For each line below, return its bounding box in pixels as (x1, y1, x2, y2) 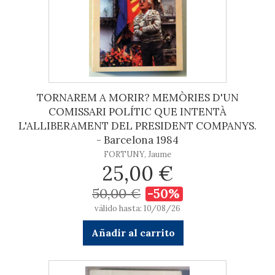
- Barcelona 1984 (96, 133, 179, 147)
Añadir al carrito (91, 227, 175, 239)
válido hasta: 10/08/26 (95, 203, 180, 214)
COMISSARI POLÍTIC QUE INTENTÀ (48, 105, 227, 118)
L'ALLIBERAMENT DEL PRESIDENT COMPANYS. (18, 119, 257, 133)
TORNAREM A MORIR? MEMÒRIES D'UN (36, 91, 239, 104)
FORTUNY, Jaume (104, 149, 171, 160)
